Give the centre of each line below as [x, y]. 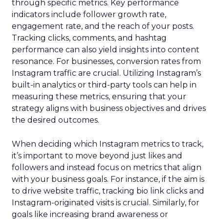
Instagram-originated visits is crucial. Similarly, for [106, 203]
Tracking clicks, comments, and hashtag [89, 38]
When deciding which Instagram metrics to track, [108, 144]
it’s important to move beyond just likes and [97, 156]
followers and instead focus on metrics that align [107, 167]
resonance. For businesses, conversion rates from [106, 61]
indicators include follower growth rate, [89, 14]
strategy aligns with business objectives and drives [109, 108]
